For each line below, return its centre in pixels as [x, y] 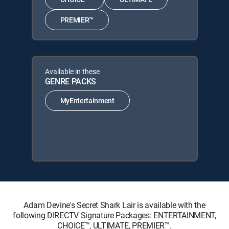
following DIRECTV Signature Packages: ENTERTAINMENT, [114, 215]
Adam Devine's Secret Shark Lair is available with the [114, 205]
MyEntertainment [87, 100]
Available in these [72, 71]
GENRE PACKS [70, 81]
